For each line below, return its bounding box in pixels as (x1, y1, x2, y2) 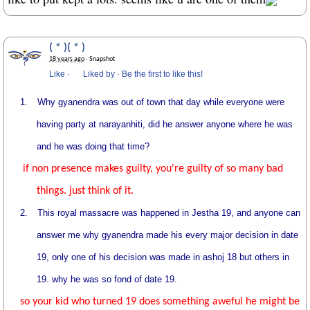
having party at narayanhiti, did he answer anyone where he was (37, 119, 293, 129)
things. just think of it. (37, 185, 134, 197)
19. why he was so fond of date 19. (37, 274, 178, 284)
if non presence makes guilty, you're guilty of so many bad (23, 163, 284, 174)
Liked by (83, 69, 115, 79)
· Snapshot (84, 55, 115, 63)
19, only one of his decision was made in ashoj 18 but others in (37, 252, 290, 262)
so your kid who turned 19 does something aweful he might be (20, 296, 300, 307)
